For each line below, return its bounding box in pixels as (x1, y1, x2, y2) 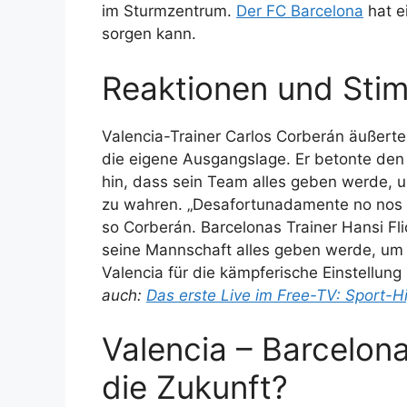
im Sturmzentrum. (102, 2, 236, 21)
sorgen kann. (102, 25, 196, 44)
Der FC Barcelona (236, 2, 363, 21)
